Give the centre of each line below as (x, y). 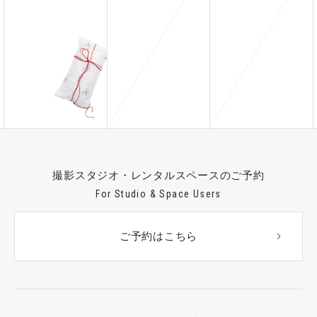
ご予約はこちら (158, 237)
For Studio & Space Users (158, 194)
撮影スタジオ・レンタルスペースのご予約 (158, 176)
